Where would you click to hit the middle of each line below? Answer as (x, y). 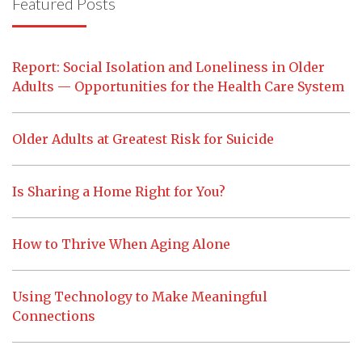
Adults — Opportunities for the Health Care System (178, 86)
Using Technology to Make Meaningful (140, 296)
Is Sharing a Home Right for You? (119, 191)
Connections (54, 316)
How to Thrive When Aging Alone (121, 244)
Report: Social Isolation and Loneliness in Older (168, 67)
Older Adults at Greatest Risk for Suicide (143, 139)
